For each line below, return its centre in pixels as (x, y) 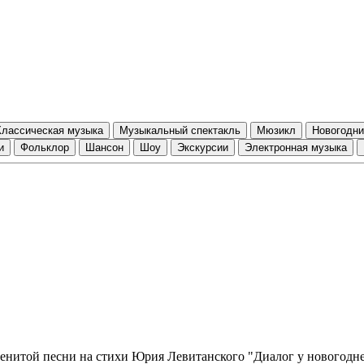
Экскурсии (203, 147)
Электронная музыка (296, 147)
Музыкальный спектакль (180, 130)
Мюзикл (276, 130)
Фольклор (45, 147)
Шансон (104, 147)
